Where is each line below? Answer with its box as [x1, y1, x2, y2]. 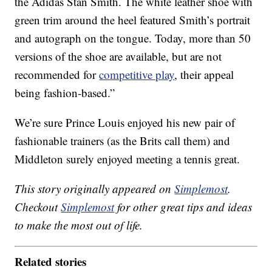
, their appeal [174, 66, 234, 82]
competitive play [99, 66, 175, 82]
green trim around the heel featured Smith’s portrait [15, 12, 251, 27]
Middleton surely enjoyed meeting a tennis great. [15, 151, 240, 166]
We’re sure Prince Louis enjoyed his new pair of [15, 114, 236, 130]
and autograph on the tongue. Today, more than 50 [15, 30, 251, 46]
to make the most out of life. [15, 217, 143, 233]
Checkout [15, 199, 61, 214]
